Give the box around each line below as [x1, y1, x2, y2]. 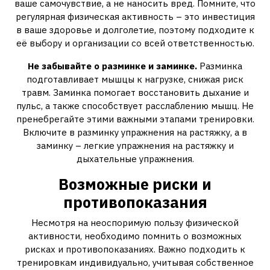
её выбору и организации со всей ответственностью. [16, 37, 254, 49]
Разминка [197, 60, 242, 72]
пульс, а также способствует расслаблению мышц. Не [16, 100, 254, 111]
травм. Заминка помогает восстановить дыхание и [21, 87, 249, 98]
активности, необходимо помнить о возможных [28, 230, 242, 242]
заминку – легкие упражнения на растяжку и [36, 140, 234, 151]
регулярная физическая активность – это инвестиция [15, 11, 255, 22]
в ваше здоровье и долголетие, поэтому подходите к [16, 24, 254, 36]
